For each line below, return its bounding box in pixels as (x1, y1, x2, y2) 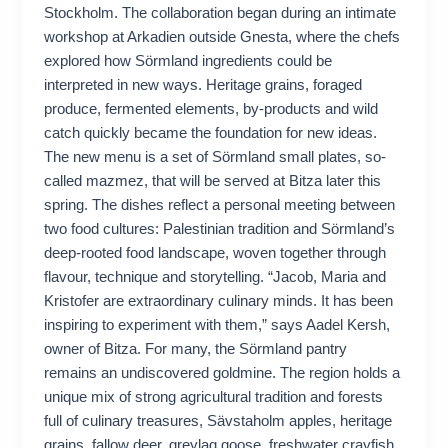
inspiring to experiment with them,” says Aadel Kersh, (44, 317, 391, 334)
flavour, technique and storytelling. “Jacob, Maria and (44, 269, 387, 286)
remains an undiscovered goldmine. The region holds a (44, 365, 401, 382)
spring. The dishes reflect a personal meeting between (44, 197, 396, 214)
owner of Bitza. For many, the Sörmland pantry (44, 341, 348, 358)
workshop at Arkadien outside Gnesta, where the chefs (44, 29, 401, 46)
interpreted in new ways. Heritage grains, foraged (44, 77, 363, 94)
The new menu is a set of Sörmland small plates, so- (44, 149, 387, 166)
